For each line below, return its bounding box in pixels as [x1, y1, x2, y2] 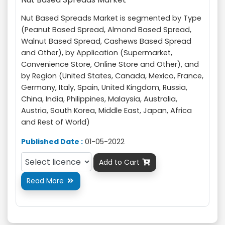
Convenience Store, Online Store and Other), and [21, 59, 199, 70]
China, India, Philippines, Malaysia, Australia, [21, 94, 177, 104]
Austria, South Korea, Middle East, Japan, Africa [21, 105, 192, 116]
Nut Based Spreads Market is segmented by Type [21, 13, 201, 24]
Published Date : [21, 137, 83, 147]
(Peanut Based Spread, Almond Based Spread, [21, 25, 191, 35]
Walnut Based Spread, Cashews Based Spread [21, 36, 191, 47]
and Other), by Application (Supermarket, [21, 48, 172, 58]
